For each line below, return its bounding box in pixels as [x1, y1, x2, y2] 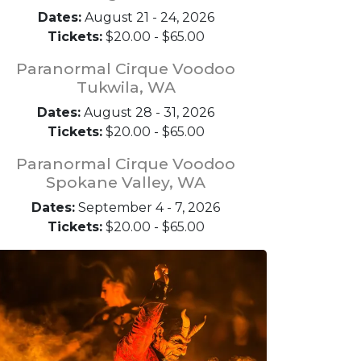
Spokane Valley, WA [46, 172, 205, 192]
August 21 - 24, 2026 [81, 9, 214, 25]
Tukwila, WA [76, 77, 176, 97]
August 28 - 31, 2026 [81, 104, 214, 120]
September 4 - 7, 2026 [75, 199, 220, 215]
